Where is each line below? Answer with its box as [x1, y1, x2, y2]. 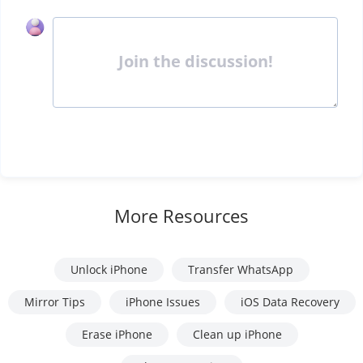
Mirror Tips [23, 294, 85, 310]
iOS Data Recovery [240, 294, 340, 310]
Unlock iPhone [70, 262, 147, 278]
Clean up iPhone [192, 327, 282, 343]
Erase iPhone [81, 327, 152, 343]
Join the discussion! [118, 49, 273, 72]
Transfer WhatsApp [187, 262, 293, 278]
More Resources [114, 203, 249, 228]
